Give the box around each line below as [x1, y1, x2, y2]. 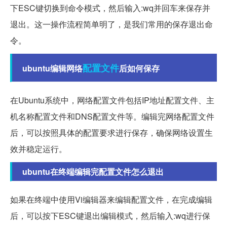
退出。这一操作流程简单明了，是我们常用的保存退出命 [10, 18, 213, 30]
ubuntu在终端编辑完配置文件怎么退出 [22, 165, 164, 177]
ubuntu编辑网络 [22, 62, 83, 74]
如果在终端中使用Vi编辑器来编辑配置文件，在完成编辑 [10, 193, 212, 205]
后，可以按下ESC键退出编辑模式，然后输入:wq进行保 [10, 209, 210, 221]
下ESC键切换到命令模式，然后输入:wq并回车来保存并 [10, 2, 210, 14]
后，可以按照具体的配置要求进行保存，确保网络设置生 [10, 126, 213, 138]
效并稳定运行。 [10, 142, 67, 155]
